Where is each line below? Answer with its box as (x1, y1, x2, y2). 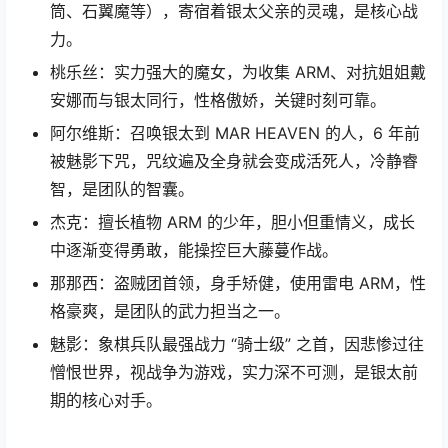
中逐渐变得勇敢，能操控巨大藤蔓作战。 (50, 240, 338, 261)
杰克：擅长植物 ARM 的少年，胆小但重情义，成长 (50, 212, 415, 233)
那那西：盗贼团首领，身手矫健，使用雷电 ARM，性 (50, 273, 426, 294)
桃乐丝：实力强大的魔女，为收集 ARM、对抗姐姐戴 (50, 62, 426, 83)
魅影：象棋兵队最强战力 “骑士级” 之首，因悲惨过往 (50, 334, 424, 355)
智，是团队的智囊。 (50, 179, 194, 200)
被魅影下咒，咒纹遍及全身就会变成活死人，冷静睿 (50, 151, 418, 172)
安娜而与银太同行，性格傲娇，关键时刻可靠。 (50, 90, 386, 111)
